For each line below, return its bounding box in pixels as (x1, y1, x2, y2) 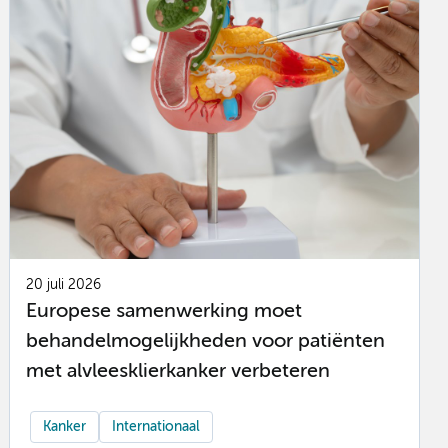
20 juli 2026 (26, 278, 102, 293)
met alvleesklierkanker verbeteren (26, 361, 331, 381)
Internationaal (112, 419, 201, 434)
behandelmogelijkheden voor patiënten (26, 331, 386, 351)
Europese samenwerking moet (26, 301, 303, 321)
